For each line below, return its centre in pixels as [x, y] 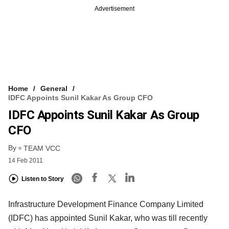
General [54, 88]
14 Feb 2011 [26, 160]
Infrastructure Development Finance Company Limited [106, 204]
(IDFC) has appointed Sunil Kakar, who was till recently [108, 218]
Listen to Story [43, 179]
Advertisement [114, 8]
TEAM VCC [42, 148]
